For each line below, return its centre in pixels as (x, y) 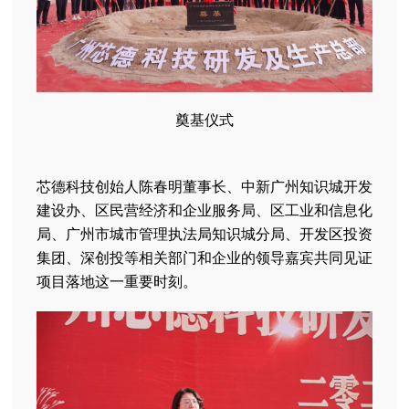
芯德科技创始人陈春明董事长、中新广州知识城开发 (204, 186)
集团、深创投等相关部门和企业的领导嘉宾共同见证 (204, 257)
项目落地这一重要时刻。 (117, 281)
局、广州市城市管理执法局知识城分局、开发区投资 (204, 233)
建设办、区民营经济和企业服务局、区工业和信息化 (204, 210)
